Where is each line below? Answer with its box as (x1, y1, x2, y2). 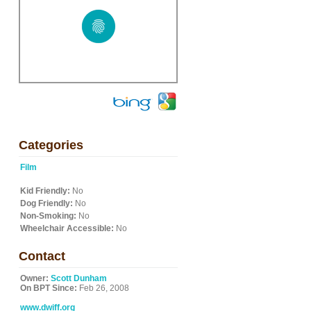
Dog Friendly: (20, 199, 73, 208)
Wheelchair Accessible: (20, 224, 114, 233)
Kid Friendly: (20, 186, 70, 196)
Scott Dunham (51, 274, 107, 283)
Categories (19, 138, 83, 152)
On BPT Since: (20, 283, 77, 293)
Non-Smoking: (20, 211, 76, 221)
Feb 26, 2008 (77, 283, 129, 293)
